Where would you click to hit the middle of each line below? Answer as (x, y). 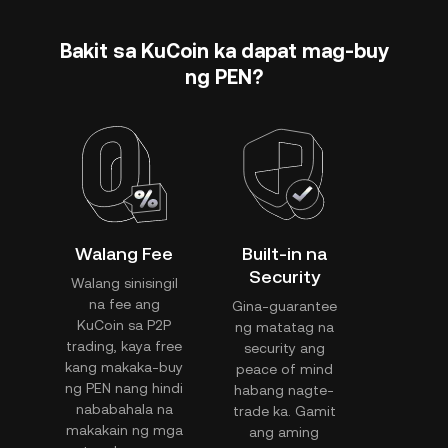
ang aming (284, 432)
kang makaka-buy (124, 367)
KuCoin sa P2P (124, 325)
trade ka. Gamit (284, 411)
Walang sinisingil (124, 283)
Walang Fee (124, 253)
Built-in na (284, 253)
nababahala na (124, 409)
